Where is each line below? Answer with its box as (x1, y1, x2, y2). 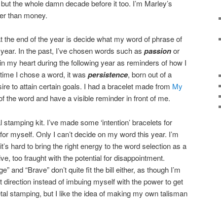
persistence (88, 69, 128, 80)
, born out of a (128, 69, 172, 80)
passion (144, 45, 171, 57)
